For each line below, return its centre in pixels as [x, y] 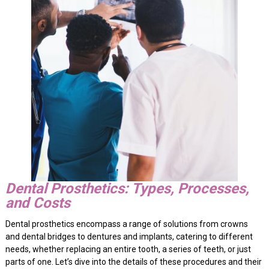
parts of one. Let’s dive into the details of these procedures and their [133, 262]
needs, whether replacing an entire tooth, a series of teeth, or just [128, 249]
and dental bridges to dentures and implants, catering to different [129, 237]
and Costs [38, 203]
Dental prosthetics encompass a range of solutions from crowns [126, 224]
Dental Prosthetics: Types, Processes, [127, 189]
